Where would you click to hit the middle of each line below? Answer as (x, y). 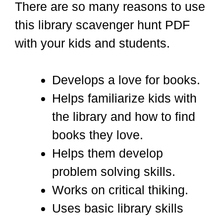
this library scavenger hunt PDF (102, 25)
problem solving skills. (115, 172)
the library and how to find (124, 117)
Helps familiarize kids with (124, 98)
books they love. (99, 135)
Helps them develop (108, 153)
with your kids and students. (94, 43)
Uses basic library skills (118, 208)
